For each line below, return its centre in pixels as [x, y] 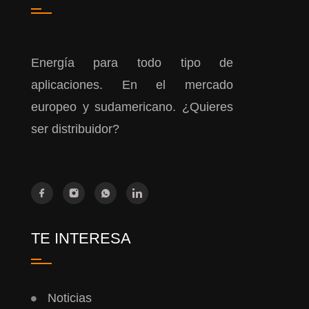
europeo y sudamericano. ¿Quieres [132, 107]
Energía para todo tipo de [132, 63]
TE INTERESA [81, 239]
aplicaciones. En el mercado [132, 85]
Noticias [69, 298]
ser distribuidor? [75, 129]
